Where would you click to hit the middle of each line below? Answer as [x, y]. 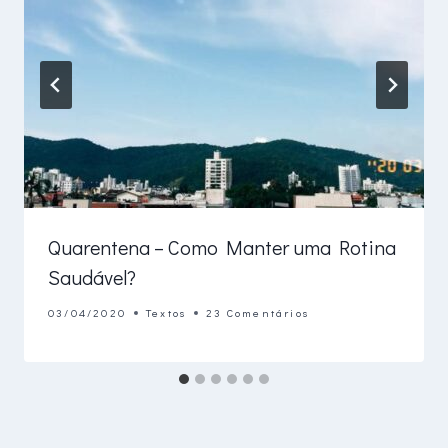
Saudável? [92, 277]
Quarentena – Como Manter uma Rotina [222, 247]
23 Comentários [258, 313]
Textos [166, 313]
